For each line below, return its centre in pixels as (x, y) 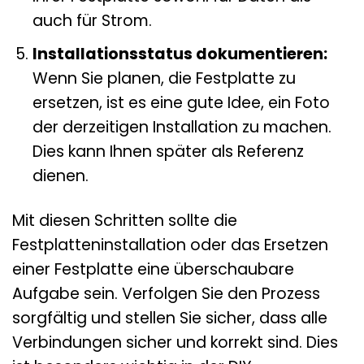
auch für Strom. (92, 20)
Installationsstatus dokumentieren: (180, 54)
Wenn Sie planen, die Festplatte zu (164, 79)
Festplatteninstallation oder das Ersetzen (170, 245)
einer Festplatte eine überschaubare (153, 270)
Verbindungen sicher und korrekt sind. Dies (175, 343)
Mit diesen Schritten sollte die (125, 221)
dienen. (60, 176)
